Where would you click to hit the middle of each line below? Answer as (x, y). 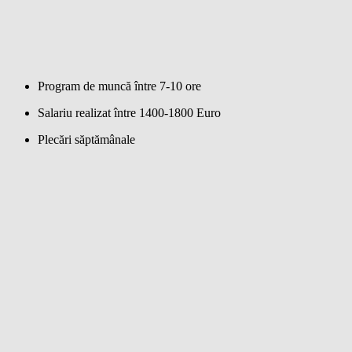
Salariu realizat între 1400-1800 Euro (129, 112)
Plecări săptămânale (86, 139)
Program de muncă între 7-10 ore (119, 86)
